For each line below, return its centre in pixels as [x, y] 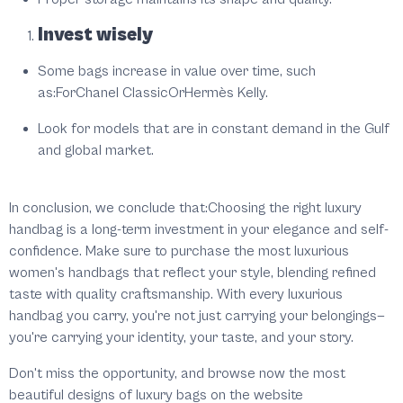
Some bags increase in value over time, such [177, 72]
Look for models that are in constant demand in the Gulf [214, 129]
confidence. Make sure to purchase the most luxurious [179, 251]
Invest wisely [95, 36]
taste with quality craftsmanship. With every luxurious [176, 295]
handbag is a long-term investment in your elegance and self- [199, 230]
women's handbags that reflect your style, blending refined [193, 273]
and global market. [96, 151]
